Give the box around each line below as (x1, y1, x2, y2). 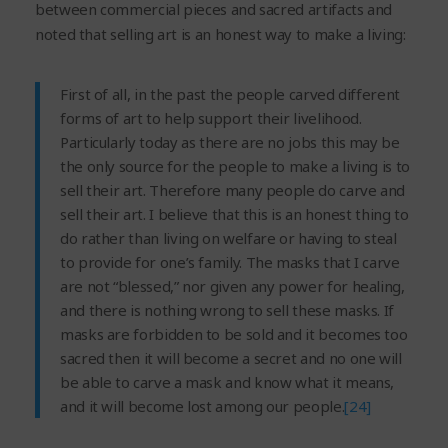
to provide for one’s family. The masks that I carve (60, 252, 400, 273)
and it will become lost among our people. (60, 396, 345, 417)
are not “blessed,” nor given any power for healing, (60, 276, 405, 297)
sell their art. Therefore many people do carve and (60, 180, 406, 201)
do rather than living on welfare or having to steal (60, 228, 397, 249)
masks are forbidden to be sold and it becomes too (60, 324, 408, 345)
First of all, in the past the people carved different (60, 84, 400, 105)
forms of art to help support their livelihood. (60, 108, 362, 129)
